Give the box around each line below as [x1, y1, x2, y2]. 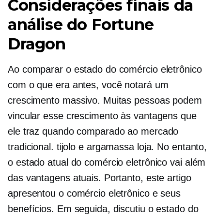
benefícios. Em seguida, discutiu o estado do [8, 203, 199, 214]
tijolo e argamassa [56, 141, 134, 152]
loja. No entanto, [134, 141, 207, 152]
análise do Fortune [8, 15, 154, 34]
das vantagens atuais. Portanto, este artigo [8, 172, 191, 183]
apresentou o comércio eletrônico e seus [8, 188, 181, 199]
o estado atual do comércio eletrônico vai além [8, 157, 206, 168]
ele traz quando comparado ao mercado [8, 126, 179, 137]
